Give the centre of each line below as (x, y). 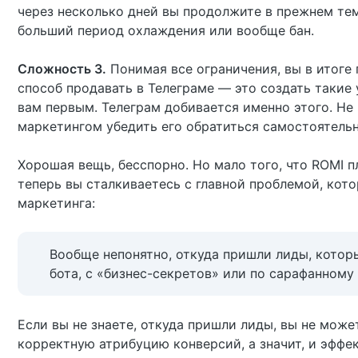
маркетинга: (56, 203)
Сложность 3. (62, 69)
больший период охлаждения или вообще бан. (166, 30)
